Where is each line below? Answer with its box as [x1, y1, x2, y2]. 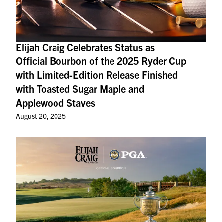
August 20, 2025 [16, 111, 66, 120]
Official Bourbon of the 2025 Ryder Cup [16, 55, 186, 67]
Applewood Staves [16, 96, 95, 109]
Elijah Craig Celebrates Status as [16, 41, 155, 53]
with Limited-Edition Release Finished [16, 68, 178, 81]
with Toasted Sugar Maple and [16, 82, 144, 95]
